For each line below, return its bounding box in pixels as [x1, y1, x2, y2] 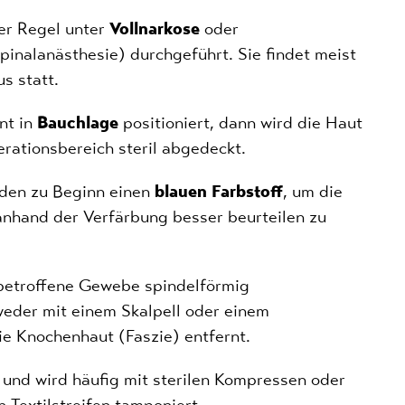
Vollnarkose [109, 16, 200, 40]
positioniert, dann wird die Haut [118, 110, 363, 134]
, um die [283, 179, 343, 202]
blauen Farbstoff [155, 179, 283, 202]
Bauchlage [37, 110, 118, 134]
